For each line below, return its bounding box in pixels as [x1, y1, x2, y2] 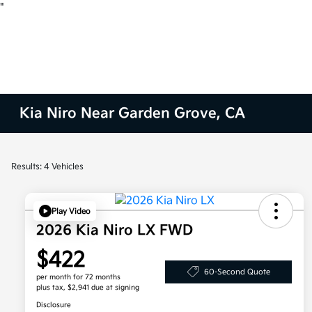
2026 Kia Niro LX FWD [36, 222, 193, 240]
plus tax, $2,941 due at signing [36, 283, 139, 292]
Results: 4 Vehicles [11, 162, 84, 172]
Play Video [52, 206, 91, 216]
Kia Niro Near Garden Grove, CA [19, 105, 246, 122]
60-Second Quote [203, 267, 270, 276]
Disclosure [36, 301, 71, 310]
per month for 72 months [36, 273, 120, 282]
